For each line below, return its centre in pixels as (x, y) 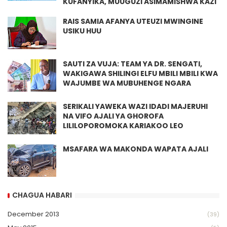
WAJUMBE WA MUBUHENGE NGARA (127, 83)
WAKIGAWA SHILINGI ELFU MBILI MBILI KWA (140, 73)
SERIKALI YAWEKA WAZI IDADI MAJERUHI (135, 106)
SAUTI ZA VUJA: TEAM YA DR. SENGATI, (133, 64)
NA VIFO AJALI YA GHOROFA (113, 116)
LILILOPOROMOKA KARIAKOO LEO (123, 125)
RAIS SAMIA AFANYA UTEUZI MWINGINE (133, 21)
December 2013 (33, 214)
